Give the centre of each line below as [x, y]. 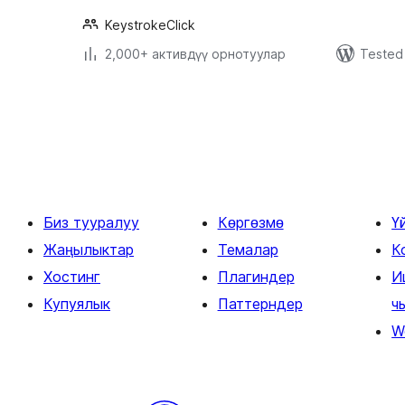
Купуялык [77, 304]
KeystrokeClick [150, 25]
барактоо [129, 127]
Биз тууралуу [91, 223]
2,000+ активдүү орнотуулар [195, 54]
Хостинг [72, 277]
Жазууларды [151, 101]
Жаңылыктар [89, 250]
